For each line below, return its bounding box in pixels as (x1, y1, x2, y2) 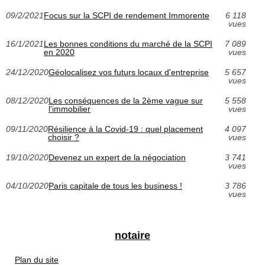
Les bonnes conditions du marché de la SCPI (44, 38, 212, 49)
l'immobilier (49, 104, 91, 114)
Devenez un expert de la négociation (49, 152, 186, 162)
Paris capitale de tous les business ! (49, 180, 182, 190)
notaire (115, 229, 150, 241)
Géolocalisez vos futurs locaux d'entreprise (49, 67, 209, 77)
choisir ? (48, 132, 79, 142)
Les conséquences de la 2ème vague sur (49, 95, 203, 105)
